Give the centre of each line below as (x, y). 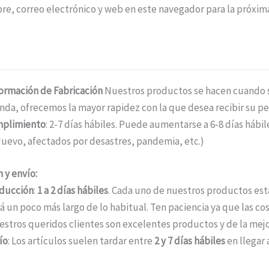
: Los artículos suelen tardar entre (81, 240)
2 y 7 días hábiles (189, 240)
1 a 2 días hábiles (72, 190)
